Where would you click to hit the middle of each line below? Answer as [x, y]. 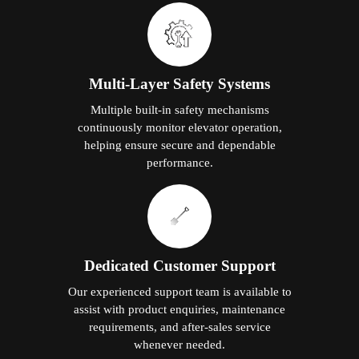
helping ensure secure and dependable [179, 144]
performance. [179, 162]
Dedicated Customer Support [179, 265]
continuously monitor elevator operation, [179, 127]
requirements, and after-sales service [179, 326]
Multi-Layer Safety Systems [179, 83]
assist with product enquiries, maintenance [179, 309]
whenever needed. [179, 344]
